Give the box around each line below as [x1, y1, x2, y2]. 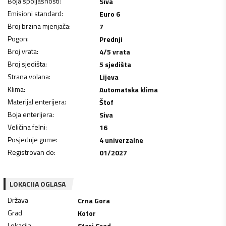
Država [8, 194, 28, 205]
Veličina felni [8, 121, 45, 132]
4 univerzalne [99, 134, 143, 145]
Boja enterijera [8, 108, 52, 120]
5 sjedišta [99, 59, 131, 70]
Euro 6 [99, 8, 120, 19]
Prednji [99, 33, 123, 44]
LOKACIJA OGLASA [10, 178, 66, 189]
